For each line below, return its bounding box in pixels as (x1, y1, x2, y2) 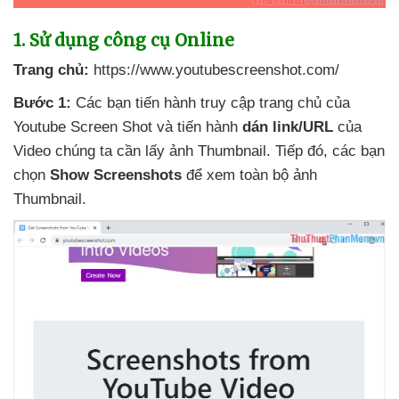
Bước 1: (13, 94, 71, 111)
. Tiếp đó (266, 142, 323, 159)
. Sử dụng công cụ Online (21, 28, 234, 51)
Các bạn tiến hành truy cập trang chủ (71, 94, 326, 111)
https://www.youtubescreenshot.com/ (94, 61, 339, 78)
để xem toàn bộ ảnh (186, 166, 317, 183)
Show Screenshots (50, 166, 182, 183)
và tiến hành (157, 118, 242, 135)
